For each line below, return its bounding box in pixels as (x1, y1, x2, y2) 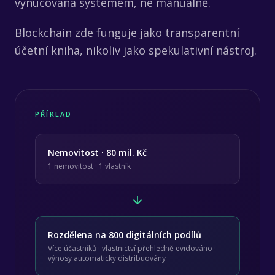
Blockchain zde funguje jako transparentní (15, 25, 239, 40)
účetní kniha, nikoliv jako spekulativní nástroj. (15, 42, 257, 58)
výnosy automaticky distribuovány (48, 252, 166, 263)
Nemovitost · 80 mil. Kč (48, 146, 147, 158)
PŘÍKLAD (35, 109, 72, 118)
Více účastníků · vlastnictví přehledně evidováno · (48, 242, 216, 254)
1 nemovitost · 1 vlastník (48, 160, 131, 171)
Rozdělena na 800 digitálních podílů (48, 228, 201, 241)
